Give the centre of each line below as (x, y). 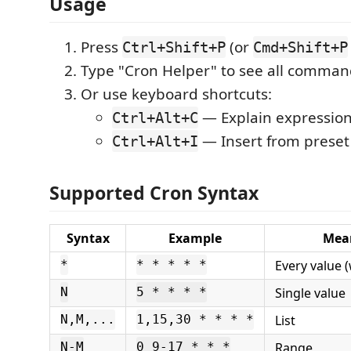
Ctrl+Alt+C (155, 118)
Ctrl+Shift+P (174, 47)
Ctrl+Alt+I (155, 141)
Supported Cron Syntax (154, 192)
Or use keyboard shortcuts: (176, 94)
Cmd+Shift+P (300, 47)
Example (195, 238)
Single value (310, 293)
